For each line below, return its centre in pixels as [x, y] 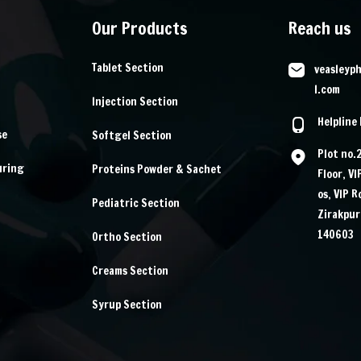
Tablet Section [128, 68]
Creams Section [131, 271]
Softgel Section [132, 135]
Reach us [320, 28]
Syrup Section [127, 305]
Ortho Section [127, 237]
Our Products [140, 28]
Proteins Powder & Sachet [157, 169]
